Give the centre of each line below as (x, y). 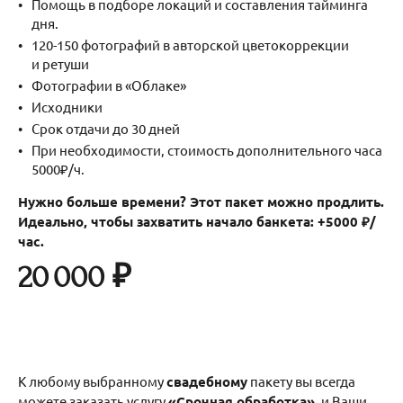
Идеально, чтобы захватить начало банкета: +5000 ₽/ (197, 221)
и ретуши (60, 63)
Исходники (68, 106)
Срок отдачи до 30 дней (106, 128)
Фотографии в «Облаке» (110, 85)
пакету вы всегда (301, 381)
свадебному (207, 381)
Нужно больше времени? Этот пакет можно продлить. (201, 201)
